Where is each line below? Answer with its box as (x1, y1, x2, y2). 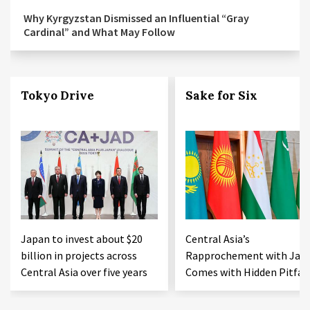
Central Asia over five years (21, 265, 147, 280)
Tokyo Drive (21, 88, 94, 104)
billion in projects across (21, 248, 137, 263)
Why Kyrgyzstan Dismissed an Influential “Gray (24, 11, 249, 26)
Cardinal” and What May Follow (24, 25, 175, 39)
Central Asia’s (185, 232, 250, 246)
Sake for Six (185, 88, 257, 104)
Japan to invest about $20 (21, 232, 143, 246)
